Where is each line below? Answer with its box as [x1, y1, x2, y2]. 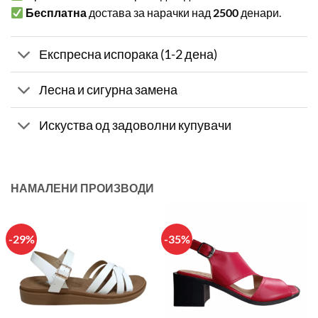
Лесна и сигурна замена [39, 82, 178, 97]
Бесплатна [26, 6, 87, 20]
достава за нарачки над [87, 6, 214, 20]
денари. [238, 6, 282, 20]
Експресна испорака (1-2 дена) [39, 46, 218, 62]
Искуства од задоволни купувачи [39, 117, 232, 133]
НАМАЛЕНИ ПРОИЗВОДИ [11, 181, 154, 195]
